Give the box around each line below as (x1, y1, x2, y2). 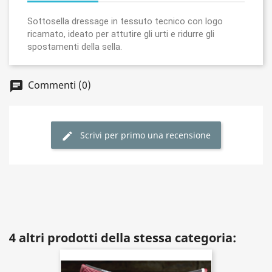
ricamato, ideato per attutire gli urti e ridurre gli (27, 29, 214, 39)
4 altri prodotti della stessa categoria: (9, 229, 236, 246)
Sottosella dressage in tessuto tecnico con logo (27, 16, 223, 27)
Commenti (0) (25, 78, 91, 92)
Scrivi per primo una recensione (80, 129, 211, 141)
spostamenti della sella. (27, 41, 122, 52)
